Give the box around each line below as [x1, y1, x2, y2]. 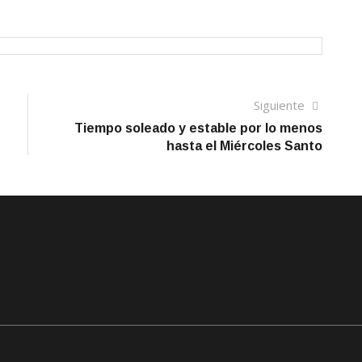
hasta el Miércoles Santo [166, 139, 322, 153]
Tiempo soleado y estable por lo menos [74, 121, 322, 135]
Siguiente [254, 97, 308, 113]
